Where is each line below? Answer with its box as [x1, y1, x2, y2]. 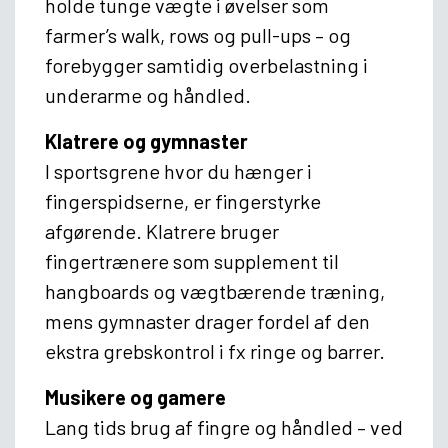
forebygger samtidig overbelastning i [45, 52, 368, 77]
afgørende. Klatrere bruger [45, 218, 279, 243]
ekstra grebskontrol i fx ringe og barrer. [45, 338, 385, 363]
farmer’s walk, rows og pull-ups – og [45, 22, 351, 47]
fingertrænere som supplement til [45, 248, 339, 273]
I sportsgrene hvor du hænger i [45, 158, 312, 183]
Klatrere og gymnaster [45, 128, 248, 153]
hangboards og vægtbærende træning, [45, 278, 385, 303]
